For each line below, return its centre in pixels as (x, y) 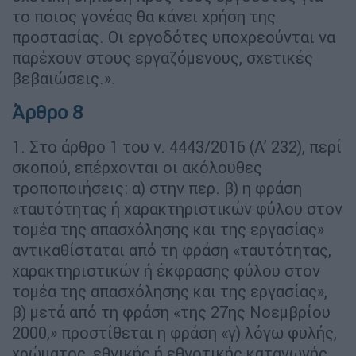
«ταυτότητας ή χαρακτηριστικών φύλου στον (177, 208)
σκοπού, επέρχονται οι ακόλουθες (137, 167)
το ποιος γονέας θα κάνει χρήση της (144, 16)
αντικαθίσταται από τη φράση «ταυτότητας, (172, 250)
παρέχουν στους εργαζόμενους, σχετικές (163, 57)
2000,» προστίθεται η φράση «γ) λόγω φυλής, (174, 332)
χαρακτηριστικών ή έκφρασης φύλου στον (166, 270)
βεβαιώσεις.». (64, 78)
